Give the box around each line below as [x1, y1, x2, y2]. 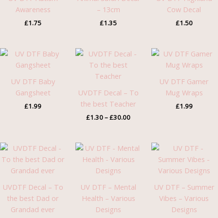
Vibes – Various [159, 193, 209, 203]
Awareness [15, 4, 51, 15]
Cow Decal [167, 4, 201, 15]
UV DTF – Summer [153, 182, 215, 192]
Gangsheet [15, 88, 51, 98]
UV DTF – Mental [80, 182, 137, 192]
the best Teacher [80, 99, 137, 109]
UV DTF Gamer [159, 76, 209, 87]
